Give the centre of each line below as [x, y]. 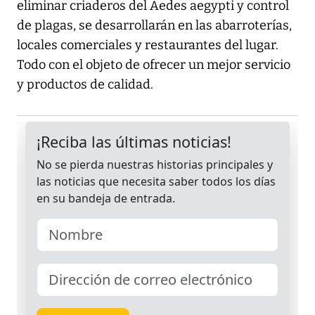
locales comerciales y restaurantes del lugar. [148, 45]
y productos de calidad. [85, 85]
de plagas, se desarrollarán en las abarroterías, [154, 26]
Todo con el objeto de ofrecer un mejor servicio [154, 65]
